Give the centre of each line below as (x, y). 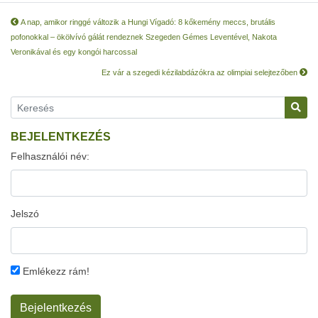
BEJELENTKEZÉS (61, 137)
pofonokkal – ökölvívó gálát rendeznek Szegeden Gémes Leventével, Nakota (144, 37)
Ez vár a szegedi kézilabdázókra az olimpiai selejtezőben (201, 72)
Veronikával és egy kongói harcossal (74, 52)
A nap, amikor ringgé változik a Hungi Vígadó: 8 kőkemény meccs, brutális (147, 22)
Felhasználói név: (50, 156)
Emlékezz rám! (55, 271)
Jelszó (25, 214)
